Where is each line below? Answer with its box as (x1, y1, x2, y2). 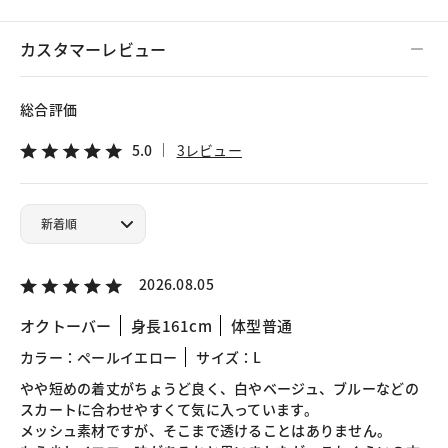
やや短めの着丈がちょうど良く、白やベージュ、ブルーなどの (20, 377, 419, 398)
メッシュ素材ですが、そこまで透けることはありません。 (20, 419, 392, 440)
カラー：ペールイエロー (20, 346, 178, 367)
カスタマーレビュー (20, 36, 167, 61)
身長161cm (130, 314, 212, 336)
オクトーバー (20, 314, 112, 336)
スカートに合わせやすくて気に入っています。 (20, 398, 318, 419)
